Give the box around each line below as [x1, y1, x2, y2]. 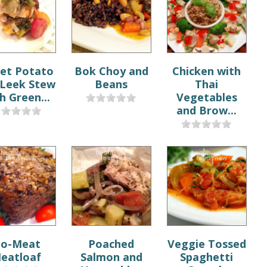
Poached [88, 236, 135, 251]
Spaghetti [180, 249, 234, 264]
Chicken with [172, 63, 241, 78]
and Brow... [176, 103, 237, 117]
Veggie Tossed [167, 236, 246, 251]
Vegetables [176, 89, 237, 104]
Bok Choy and [74, 63, 148, 78]
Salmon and [80, 249, 142, 264]
